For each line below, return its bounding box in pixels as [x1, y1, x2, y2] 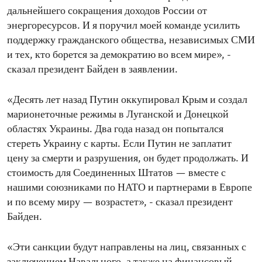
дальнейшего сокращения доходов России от [7, 6, 207, 18]
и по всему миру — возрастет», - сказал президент [7, 197, 233, 209]
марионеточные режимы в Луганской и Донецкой [7, 109, 229, 121]
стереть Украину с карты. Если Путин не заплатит [7, 139, 232, 150]
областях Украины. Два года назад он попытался [7, 124, 223, 136]
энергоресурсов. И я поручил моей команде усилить [7, 20, 240, 32]
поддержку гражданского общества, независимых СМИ [7, 35, 255, 47]
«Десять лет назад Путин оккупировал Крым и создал [7, 95, 247, 106]
